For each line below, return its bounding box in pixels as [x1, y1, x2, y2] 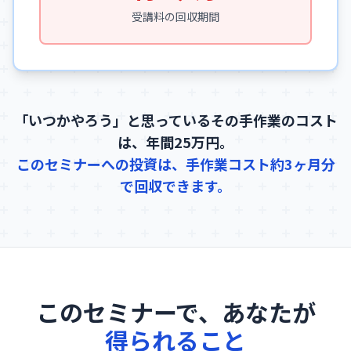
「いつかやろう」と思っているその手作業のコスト [13, 110, 338, 131]
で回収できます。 [120, 175, 231, 197]
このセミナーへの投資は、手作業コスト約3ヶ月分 [16, 154, 335, 175]
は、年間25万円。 [118, 132, 233, 153]
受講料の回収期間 [132, 9, 219, 25]
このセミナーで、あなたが [35, 295, 316, 330]
